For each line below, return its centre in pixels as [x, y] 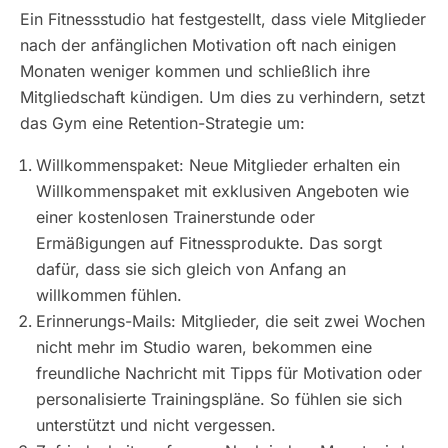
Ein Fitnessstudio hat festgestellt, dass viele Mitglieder [223, 19]
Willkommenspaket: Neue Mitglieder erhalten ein [218, 165]
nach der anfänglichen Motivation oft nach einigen [208, 45]
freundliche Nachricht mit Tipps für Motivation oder [229, 373]
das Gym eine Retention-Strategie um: [162, 123]
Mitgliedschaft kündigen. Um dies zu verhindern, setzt [222, 97]
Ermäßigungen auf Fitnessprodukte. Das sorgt [209, 243]
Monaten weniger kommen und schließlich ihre [195, 71]
